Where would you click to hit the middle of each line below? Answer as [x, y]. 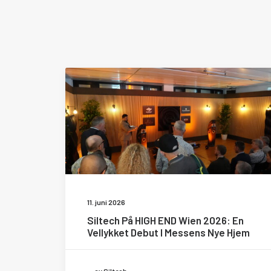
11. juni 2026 [106, 202]
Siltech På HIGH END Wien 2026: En [165, 220]
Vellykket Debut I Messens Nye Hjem [168, 232]
